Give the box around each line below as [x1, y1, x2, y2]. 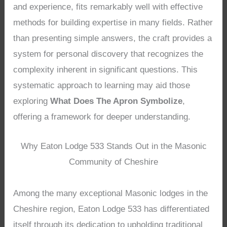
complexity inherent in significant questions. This [13, 64, 198, 74]
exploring [13, 96, 51, 106]
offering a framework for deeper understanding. [13, 111, 191, 122]
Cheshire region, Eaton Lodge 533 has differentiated [13, 204, 210, 214]
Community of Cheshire [69, 157, 158, 167]
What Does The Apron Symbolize [50, 96, 183, 106]
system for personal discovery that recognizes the [13, 49, 204, 59]
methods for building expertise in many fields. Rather [13, 17, 213, 27]
